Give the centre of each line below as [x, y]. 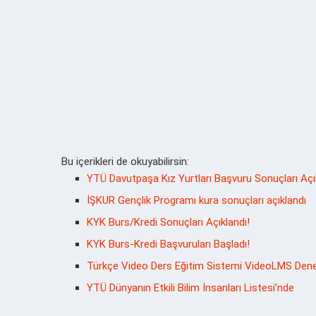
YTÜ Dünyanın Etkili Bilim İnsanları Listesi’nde [190, 287]
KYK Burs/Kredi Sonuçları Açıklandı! [168, 222]
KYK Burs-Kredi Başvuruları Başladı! [168, 244]
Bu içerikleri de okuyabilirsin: [125, 161]
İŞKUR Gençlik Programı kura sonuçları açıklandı [196, 200]
